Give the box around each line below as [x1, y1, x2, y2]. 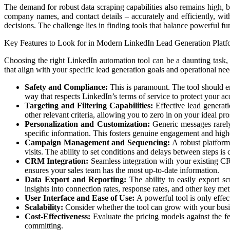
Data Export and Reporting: [25, 175, 127, 184]
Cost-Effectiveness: [25, 212, 90, 221]
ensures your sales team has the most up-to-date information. [25, 165, 219, 175]
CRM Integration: [25, 156, 89, 165]
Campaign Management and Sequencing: [25, 138, 170, 147]
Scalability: [25, 202, 63, 212]
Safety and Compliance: [25, 82, 108, 91]
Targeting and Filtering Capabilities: [25, 101, 153, 110]
